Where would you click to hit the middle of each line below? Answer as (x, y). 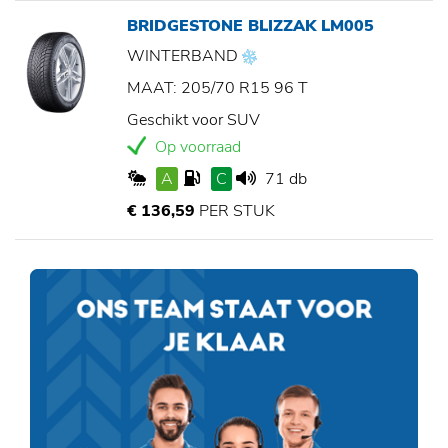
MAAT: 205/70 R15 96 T (217, 88)
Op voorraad (196, 147)
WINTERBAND (184, 56)
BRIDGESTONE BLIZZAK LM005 (250, 26)
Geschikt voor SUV (193, 120)
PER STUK (235, 211)
